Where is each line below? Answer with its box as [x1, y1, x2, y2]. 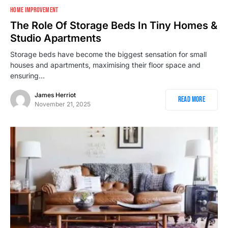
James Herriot [35, 91, 76, 99]
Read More [178, 95, 205, 105]
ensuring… [10, 71, 45, 80]
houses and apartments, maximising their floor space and [10, 61, 201, 70]
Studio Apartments [10, 32, 101, 45]
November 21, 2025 [35, 100, 91, 108]
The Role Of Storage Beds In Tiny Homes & [10, 19, 217, 32]
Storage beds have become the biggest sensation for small [10, 50, 207, 59]
